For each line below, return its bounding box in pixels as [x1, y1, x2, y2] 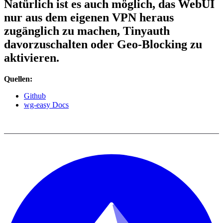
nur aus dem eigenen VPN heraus [4, 10, 174, 24]
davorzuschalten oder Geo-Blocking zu [4, 37, 202, 51]
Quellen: [4, 74, 32, 83]
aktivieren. [4, 51, 59, 64]
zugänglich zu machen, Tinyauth [4, 24, 170, 37]
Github [24, 91, 46, 100]
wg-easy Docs [24, 100, 69, 109]
